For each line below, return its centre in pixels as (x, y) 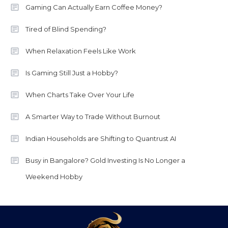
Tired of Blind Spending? (66, 29)
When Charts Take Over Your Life (80, 95)
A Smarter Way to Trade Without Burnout (93, 117)
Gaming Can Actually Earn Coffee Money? (94, 7)
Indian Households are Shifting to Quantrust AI (101, 139)
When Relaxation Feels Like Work (81, 51)
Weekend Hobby (54, 177)
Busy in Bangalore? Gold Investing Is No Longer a (105, 161)
